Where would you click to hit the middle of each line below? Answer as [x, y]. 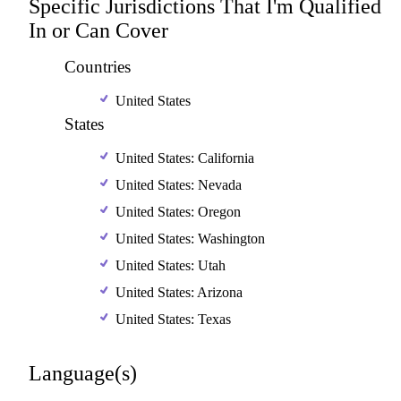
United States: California [185, 158]
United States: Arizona [179, 292]
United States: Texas [173, 319]
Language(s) [83, 373]
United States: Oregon [178, 212]
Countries [98, 67]
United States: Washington [190, 239]
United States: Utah [171, 265]
